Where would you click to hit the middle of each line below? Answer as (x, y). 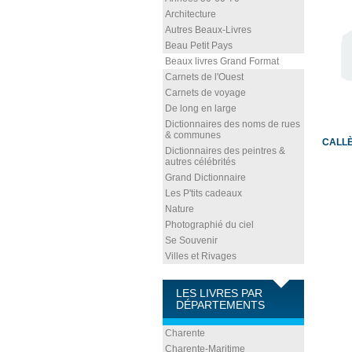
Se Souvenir (191, 240)
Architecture (191, 14)
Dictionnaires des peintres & (225, 151)
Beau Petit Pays (199, 46)
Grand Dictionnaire (205, 178)
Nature (180, 209)
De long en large (201, 108)
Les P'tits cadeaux (203, 193)
